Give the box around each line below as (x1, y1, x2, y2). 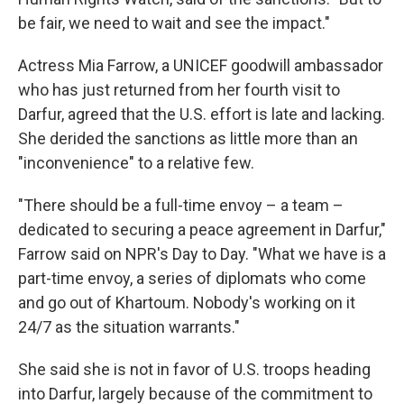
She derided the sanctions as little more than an (18, 129, 358, 148)
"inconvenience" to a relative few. (18, 153, 254, 172)
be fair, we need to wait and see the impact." (18, 14, 330, 32)
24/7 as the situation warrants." (18, 317, 240, 336)
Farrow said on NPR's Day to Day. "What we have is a (18, 244, 386, 263)
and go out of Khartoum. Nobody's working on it (18, 293, 355, 312)
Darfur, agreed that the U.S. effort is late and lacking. (18, 105, 385, 124)
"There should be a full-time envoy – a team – (18, 196, 344, 215)
